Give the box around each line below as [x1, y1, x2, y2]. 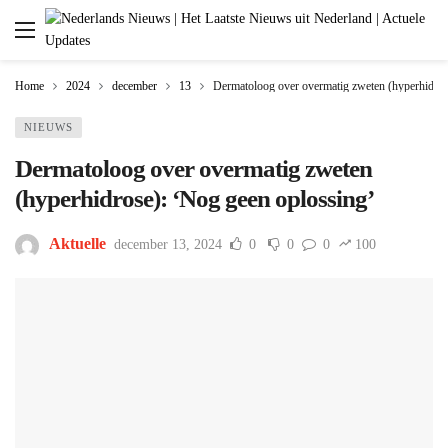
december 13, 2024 [114, 237, 222, 253]
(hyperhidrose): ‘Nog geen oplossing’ [15, 185, 374, 212]
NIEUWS [24, 121, 73, 133]
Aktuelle [49, 235, 106, 253]
